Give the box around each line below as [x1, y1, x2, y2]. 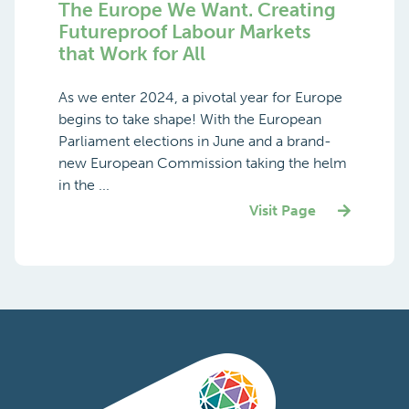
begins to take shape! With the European [58, 110, 321, 128]
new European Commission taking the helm [58, 153, 347, 172]
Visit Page [249, 201, 316, 219]
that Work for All [58, 41, 205, 65]
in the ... [58, 175, 110, 194]
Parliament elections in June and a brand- [58, 131, 331, 150]
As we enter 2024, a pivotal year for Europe [58, 88, 342, 106]
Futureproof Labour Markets [58, 19, 310, 43]
